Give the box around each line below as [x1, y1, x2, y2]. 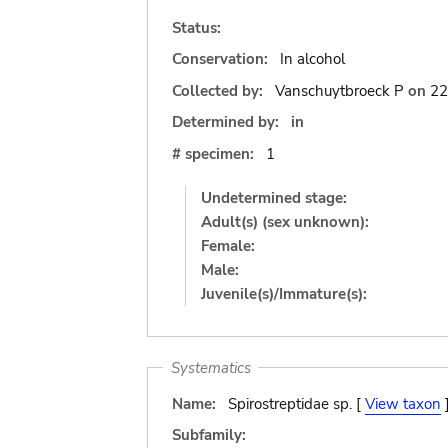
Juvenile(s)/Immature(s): [201, 283, 367, 304]
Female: [201, 235, 255, 256]
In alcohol [279, 49, 345, 69]
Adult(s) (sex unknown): [201, 211, 369, 232]
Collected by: [172, 80, 267, 101]
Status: [172, 17, 221, 38]
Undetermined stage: [201, 187, 347, 208]
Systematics [170, 357, 251, 378]
